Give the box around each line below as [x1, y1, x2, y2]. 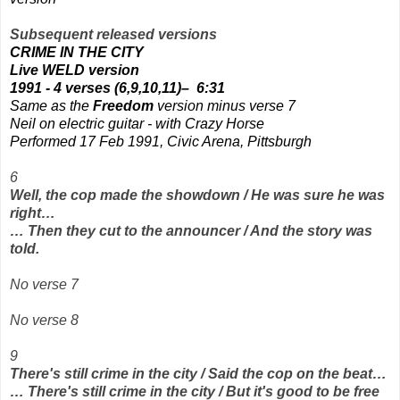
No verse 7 [10, 276, 79, 292]
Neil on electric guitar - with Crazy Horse [10, 115, 264, 131]
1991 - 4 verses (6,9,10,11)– [10, 79, 189, 96]
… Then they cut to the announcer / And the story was [10, 222, 372, 238]
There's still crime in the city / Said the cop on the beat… [10, 365, 387, 381]
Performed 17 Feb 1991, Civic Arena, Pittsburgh [10, 133, 312, 149]
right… [10, 204, 55, 221]
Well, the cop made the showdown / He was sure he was [10, 187, 385, 203]
